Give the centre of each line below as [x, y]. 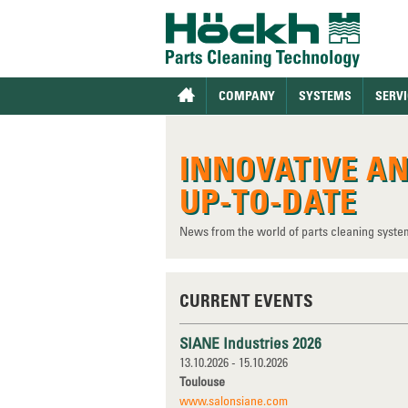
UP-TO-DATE [268, 200]
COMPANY [247, 95]
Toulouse [202, 381]
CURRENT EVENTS [247, 300]
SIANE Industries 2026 [250, 343]
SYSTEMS [325, 95]
